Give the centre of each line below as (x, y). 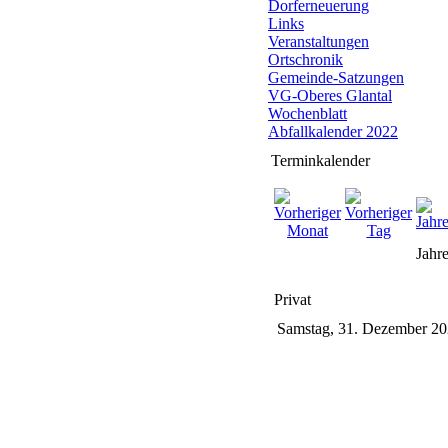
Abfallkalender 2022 (333, 131)
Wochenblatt (307, 113)
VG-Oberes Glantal (330, 95)
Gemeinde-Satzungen (336, 77)
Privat (292, 299)
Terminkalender (320, 160)
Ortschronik (305, 59)
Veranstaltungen (318, 41)
